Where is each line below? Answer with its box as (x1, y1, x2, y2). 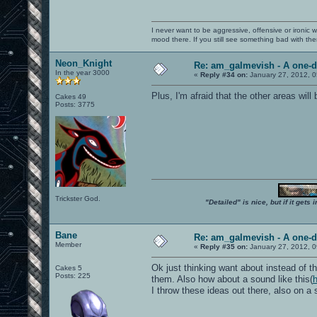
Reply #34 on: (200, 70, 248, 79)
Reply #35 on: (200, 242, 248, 250)
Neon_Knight (55, 57, 112, 69)
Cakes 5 (55, 263, 82, 272)
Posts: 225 (55, 271, 91, 279)
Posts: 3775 (55, 100, 95, 108)
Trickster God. (55, 194, 100, 202)
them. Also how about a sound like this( (151, 273, 313, 284)
